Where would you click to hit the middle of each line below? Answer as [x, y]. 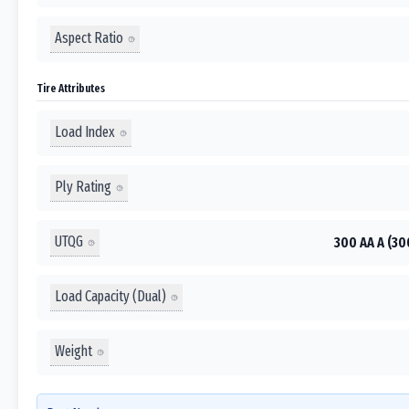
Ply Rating [83, 187]
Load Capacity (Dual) [110, 296]
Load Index [85, 132]
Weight [73, 351]
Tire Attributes [71, 88]
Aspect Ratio [89, 38]
